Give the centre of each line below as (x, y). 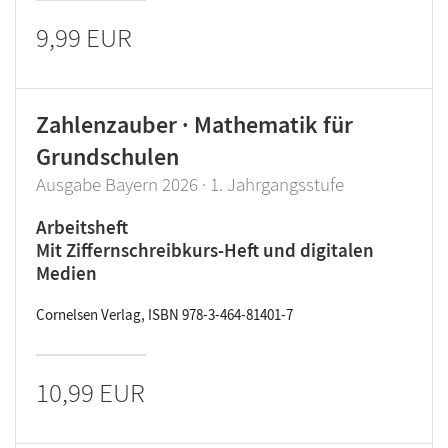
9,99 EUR (84, 37)
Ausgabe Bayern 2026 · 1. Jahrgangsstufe (190, 184)
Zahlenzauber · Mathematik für (194, 124)
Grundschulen (107, 156)
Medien (66, 273)
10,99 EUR (90, 392)
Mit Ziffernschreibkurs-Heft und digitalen (205, 250)
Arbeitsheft (82, 227)
